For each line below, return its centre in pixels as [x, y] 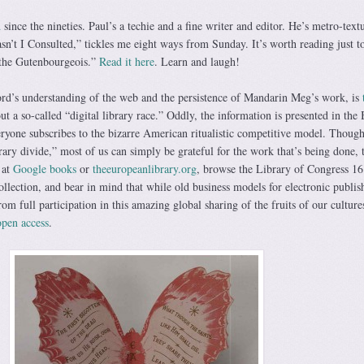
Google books [44, 169]
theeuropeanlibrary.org [144, 169]
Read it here [126, 62]
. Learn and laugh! [197, 62]
